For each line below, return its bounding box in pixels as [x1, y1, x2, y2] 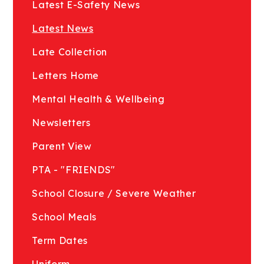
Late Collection [32, 45, 107, 58]
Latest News [32, 22, 94, 34]
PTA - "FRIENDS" [32, 163, 115, 176]
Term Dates [32, 234, 88, 246]
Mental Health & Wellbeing [32, 93, 165, 105]
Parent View [32, 140, 92, 152]
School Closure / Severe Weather [32, 187, 196, 199]
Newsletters [32, 116, 91, 128]
